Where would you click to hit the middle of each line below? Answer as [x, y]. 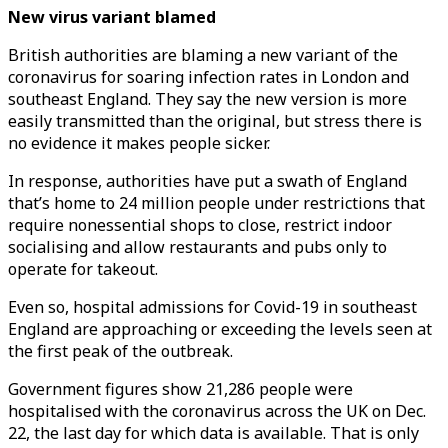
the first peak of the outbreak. [122, 351]
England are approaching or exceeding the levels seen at [220, 329]
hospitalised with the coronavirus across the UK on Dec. [217, 411]
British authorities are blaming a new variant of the [203, 55]
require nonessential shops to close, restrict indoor [200, 225]
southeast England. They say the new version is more [207, 99]
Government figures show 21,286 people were [180, 389]
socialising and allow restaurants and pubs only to [197, 247]
